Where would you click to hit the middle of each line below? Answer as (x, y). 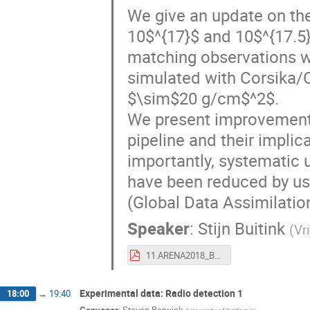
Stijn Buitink (241, 228)
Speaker (158, 228)
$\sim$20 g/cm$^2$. (203, 98)
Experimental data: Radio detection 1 (161, 293)
